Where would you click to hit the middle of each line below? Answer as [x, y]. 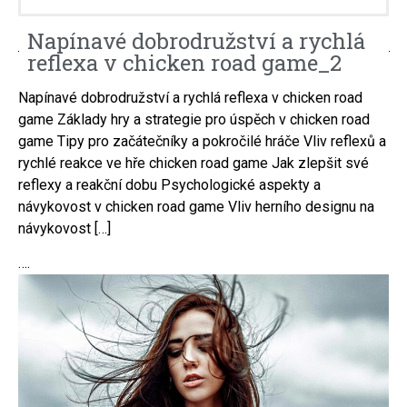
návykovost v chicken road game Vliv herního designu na [196, 206]
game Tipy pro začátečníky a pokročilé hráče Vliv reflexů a [202, 141]
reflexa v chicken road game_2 [185, 62]
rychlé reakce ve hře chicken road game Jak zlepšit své [194, 163]
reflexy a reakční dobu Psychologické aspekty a [169, 184]
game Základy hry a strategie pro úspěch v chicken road [194, 119]
